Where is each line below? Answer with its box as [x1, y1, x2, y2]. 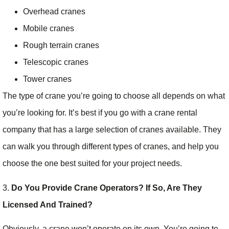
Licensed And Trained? [3, 200, 93, 209]
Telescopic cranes [23, 58, 88, 67]
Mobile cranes [23, 24, 74, 33]
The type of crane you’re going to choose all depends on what [3, 91, 225, 101]
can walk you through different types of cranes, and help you [3, 142, 219, 151]
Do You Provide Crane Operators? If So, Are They [11, 183, 202, 192]
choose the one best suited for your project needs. [3, 159, 184, 168]
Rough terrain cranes [23, 41, 99, 50]
